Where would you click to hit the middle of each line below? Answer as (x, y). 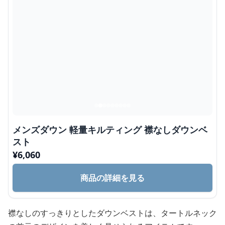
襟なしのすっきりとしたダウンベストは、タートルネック (113, 213)
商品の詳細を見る (113, 178)
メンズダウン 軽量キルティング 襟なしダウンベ (110, 130)
